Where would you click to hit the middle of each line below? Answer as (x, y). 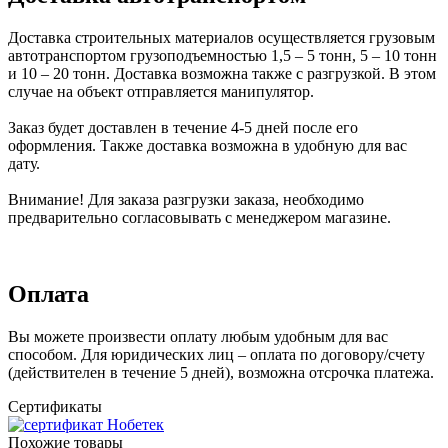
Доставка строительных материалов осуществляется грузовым (221, 37)
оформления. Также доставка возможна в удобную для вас (207, 145)
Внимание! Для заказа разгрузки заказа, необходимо (186, 199)
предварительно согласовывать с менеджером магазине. (199, 217)
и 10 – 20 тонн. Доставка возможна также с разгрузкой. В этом (222, 73)
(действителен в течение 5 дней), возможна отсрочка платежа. (221, 372)
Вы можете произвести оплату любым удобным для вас (198, 336)
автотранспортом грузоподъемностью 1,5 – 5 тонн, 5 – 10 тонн (222, 55)
